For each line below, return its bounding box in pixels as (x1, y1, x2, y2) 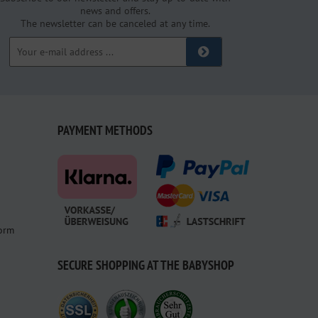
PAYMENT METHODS (57, 121, 153, 138)
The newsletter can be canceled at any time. (21, 16, 211, 30)
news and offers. (80, 4, 151, 17)
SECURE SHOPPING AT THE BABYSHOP (57, 256, 234, 273)
